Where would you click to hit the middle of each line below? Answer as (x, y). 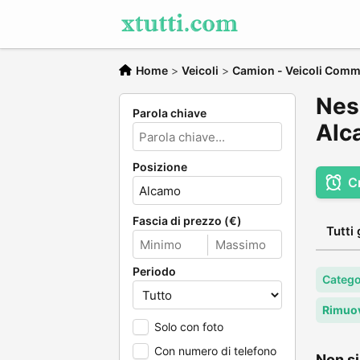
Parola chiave (170, 113)
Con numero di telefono (215, 351)
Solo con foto (189, 327)
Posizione (160, 167)
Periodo (154, 271)
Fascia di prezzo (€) (187, 221)
